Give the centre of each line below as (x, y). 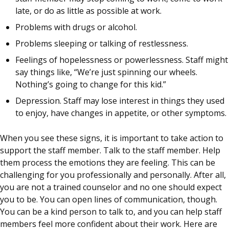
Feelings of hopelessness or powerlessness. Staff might (122, 60)
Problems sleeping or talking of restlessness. (102, 44)
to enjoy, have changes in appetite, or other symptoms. (121, 113)
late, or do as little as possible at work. (88, 11)
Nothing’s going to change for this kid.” (91, 85)
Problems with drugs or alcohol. (76, 27)
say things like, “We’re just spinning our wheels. (106, 72)
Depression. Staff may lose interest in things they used (120, 101)
